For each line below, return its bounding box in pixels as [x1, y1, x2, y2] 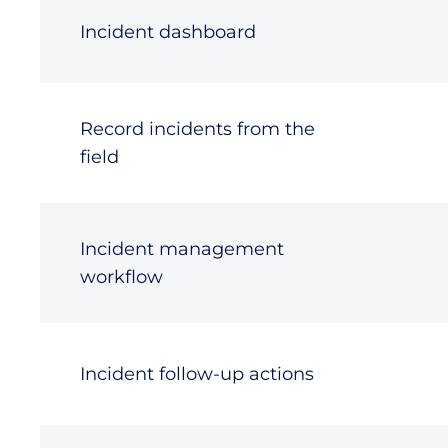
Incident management [80, 238, 284, 260]
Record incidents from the [80, 118, 315, 140]
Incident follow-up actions [80, 363, 314, 385]
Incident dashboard [80, 21, 256, 43]
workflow [80, 266, 163, 288]
